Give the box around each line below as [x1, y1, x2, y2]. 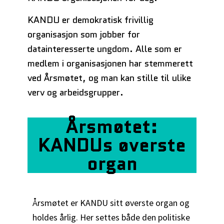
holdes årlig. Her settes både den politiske [32, 211, 190, 223]
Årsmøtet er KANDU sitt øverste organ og [32, 197, 189, 208]
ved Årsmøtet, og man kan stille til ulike [27, 71, 191, 84]
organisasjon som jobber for [27, 28, 140, 41]
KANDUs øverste [38, 132, 186, 158]
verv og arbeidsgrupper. [27, 86, 123, 99]
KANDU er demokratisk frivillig [27, 13, 153, 26]
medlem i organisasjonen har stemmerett [27, 57, 193, 70]
